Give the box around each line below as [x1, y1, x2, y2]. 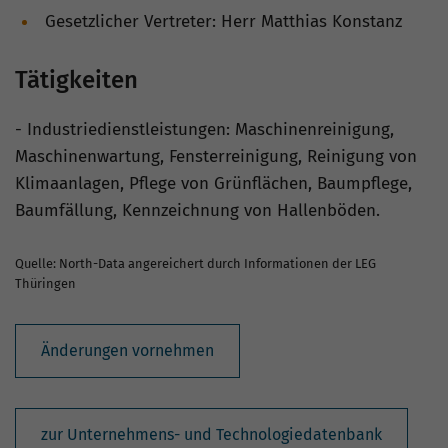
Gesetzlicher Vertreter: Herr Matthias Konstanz [45, 11, 402, 32]
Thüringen [15, 276, 76, 291]
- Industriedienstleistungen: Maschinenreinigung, [15, 119, 394, 140]
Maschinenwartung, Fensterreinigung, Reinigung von [15, 146, 417, 167]
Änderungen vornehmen [41, 341, 214, 360]
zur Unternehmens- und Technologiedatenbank [41, 425, 382, 444]
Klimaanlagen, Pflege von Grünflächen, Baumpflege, [15, 173, 412, 194]
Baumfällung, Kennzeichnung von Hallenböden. [15, 200, 380, 221]
